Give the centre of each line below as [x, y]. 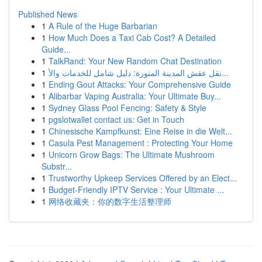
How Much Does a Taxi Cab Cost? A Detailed [132, 37]
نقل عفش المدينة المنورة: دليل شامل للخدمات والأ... [225, 73]
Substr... [57, 166]
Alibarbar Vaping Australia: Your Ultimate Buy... [135, 96]
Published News [48, 14]
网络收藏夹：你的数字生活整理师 [110, 201]
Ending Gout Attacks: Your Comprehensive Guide [140, 84]
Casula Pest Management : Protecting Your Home [141, 143]
